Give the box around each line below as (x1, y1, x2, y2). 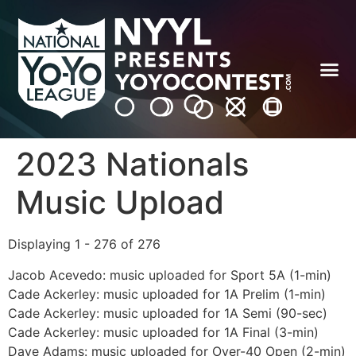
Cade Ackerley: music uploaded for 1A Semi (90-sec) (8, 304, 327, 321)
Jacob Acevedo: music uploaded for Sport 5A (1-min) (8, 266, 331, 283)
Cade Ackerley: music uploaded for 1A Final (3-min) (8, 323, 319, 340)
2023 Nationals (16, 145, 249, 184)
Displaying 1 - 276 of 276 (8, 236, 161, 253)
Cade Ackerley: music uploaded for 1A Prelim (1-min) (8, 285, 326, 302)
